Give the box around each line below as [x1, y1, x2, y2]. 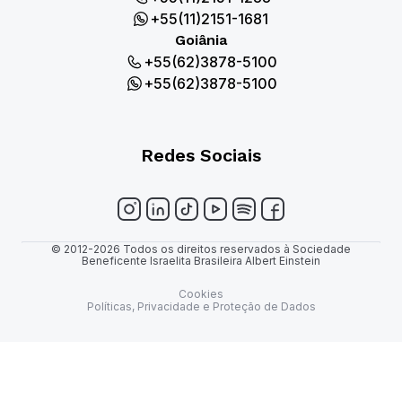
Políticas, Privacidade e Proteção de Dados [86, 300, 316, 314]
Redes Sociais [141, 144, 261, 166]
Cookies [179, 287, 223, 301]
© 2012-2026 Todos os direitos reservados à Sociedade [51, 242, 351, 257]
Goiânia [175, 31, 227, 48]
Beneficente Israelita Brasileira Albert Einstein [82, 254, 320, 268]
